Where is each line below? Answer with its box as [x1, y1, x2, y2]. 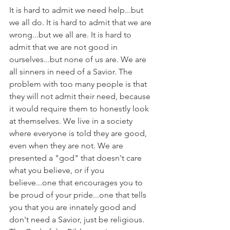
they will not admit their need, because [9, 91, 152, 101]
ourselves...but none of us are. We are [9, 54, 148, 64]
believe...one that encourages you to [9, 178, 145, 187]
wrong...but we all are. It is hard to [9, 30, 133, 40]
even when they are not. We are [9, 141, 125, 150]
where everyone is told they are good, [9, 128, 149, 138]
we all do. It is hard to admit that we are [9, 17, 154, 27]
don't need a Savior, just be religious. [9, 215, 146, 224]
